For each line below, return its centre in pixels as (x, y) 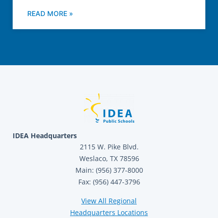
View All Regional (109, 200)
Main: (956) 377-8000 (109, 170)
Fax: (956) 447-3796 (109, 182)
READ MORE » (50, 14)
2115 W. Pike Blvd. (109, 147)
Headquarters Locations (109, 212)
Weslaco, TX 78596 (109, 159)
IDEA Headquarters (45, 136)
